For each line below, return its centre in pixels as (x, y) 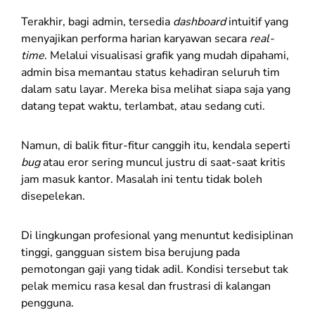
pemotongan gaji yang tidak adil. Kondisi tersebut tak (155, 270)
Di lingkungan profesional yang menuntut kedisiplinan (157, 236)
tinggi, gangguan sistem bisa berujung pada (130, 253)
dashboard (199, 22)
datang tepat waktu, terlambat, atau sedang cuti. (143, 107)
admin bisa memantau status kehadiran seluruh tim (150, 73)
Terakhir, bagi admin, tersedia (97, 22)
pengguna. (47, 303)
